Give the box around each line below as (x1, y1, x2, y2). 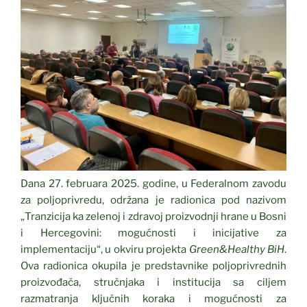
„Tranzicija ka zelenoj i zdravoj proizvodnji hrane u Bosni (21, 210, 286, 223)
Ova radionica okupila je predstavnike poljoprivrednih (21, 260, 286, 273)
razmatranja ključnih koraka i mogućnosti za (21, 293, 286, 306)
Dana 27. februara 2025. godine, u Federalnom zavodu (21, 177, 286, 191)
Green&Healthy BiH (188, 243, 285, 256)
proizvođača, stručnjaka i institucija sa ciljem (21, 276, 286, 289)
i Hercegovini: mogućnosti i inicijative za (21, 227, 286, 240)
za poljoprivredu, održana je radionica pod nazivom (21, 194, 286, 207)
